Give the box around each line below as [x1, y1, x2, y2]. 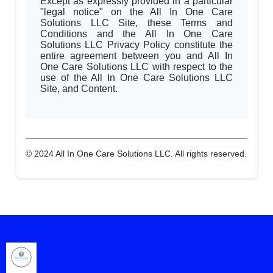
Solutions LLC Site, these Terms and [40, 17, 233, 28]
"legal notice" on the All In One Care [40, 6, 233, 17]
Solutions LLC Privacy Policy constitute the [40, 39, 233, 50]
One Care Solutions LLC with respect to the [40, 61, 233, 72]
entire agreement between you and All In [40, 50, 233, 61]
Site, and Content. [40, 83, 118, 94]
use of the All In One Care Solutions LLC [40, 72, 233, 83]
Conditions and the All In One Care [40, 28, 233, 39]
